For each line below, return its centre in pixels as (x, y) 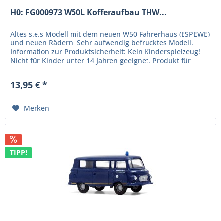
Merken (37, 108)
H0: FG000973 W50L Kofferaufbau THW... (89, 13)
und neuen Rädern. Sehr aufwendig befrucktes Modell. (102, 43)
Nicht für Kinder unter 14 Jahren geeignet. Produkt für (101, 61)
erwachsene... (34, 70)
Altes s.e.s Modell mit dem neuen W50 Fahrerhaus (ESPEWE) (110, 34)
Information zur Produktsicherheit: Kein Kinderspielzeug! (106, 52)
